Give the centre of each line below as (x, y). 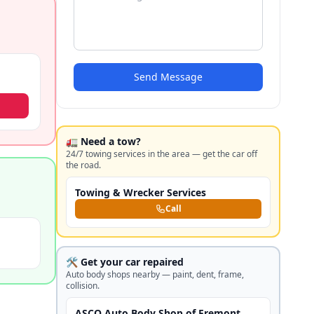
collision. (83, 286)
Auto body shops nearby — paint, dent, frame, (155, 274)
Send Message (168, 77)
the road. (83, 165)
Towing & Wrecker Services (141, 192)
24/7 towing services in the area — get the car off (162, 154)
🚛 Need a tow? (103, 141)
